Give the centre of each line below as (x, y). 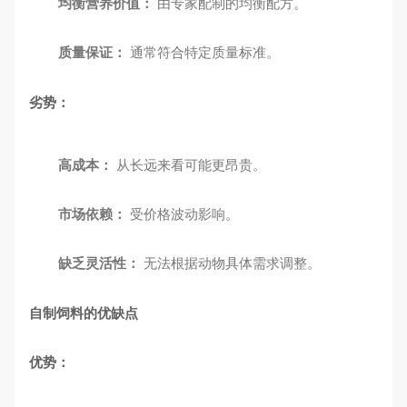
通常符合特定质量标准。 (203, 52)
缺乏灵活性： (99, 263)
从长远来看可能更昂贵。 (189, 165)
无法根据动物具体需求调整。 (230, 263)
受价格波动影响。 (183, 214)
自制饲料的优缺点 (84, 313)
